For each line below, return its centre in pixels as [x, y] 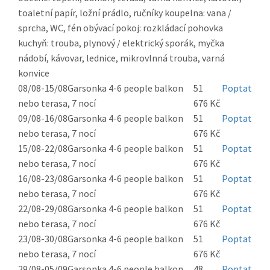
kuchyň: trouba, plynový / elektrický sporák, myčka [121, 43]
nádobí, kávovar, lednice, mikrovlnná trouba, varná [121, 58]
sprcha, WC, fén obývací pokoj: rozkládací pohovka [121, 28]
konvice [34, 73]
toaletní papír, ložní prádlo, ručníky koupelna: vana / [125, 13]
